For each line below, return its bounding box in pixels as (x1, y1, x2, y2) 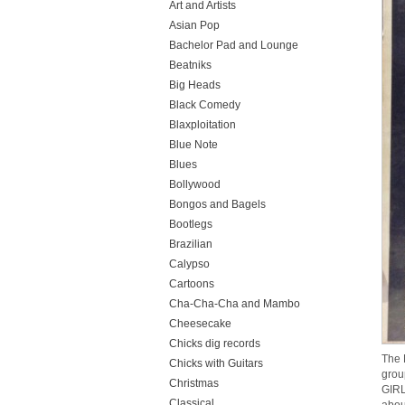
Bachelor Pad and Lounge (169, 39, 298, 52)
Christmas (169, 377, 219, 390)
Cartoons (169, 278, 214, 290)
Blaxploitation (169, 118, 236, 131)
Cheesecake (169, 317, 231, 330)
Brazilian (169, 238, 212, 250)
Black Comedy (169, 99, 240, 111)
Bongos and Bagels (169, 198, 266, 211)
